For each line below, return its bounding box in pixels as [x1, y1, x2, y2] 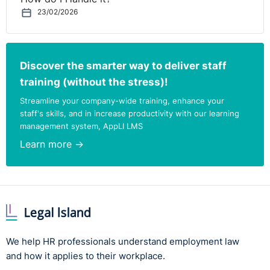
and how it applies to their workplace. [6, 250, 165, 262]
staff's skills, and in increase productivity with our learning [20, 108, 240, 118]
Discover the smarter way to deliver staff [20, 58, 227, 72]
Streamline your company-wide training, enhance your [20, 95, 225, 105]
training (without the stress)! [20, 75, 169, 88]
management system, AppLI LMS [20, 121, 143, 131]
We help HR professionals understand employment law [6, 236, 239, 248]
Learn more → [20, 139, 84, 151]
